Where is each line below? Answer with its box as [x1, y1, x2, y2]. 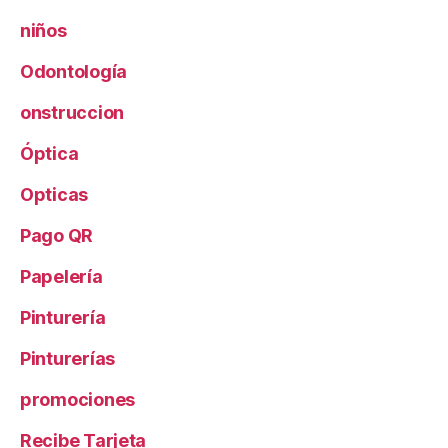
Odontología [20, 61, 128, 83]
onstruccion [20, 102, 125, 124]
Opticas [20, 184, 89, 206]
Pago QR [20, 225, 94, 247]
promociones [20, 389, 136, 411]
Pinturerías [20, 348, 116, 370]
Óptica [20, 143, 79, 165]
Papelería [20, 266, 103, 288]
